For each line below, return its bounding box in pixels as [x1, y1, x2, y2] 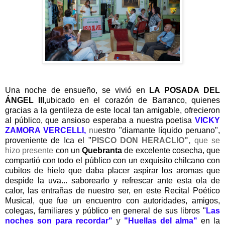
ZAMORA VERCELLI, [5, 126, 89, 135]
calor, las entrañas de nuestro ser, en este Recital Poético [5, 186, 220, 195]
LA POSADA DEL [149, 85, 220, 94]
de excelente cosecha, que [122, 146, 220, 155]
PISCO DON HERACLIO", [91, 136, 194, 145]
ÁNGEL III [5, 95, 45, 104]
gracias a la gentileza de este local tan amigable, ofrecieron [5, 105, 220, 115]
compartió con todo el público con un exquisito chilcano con [5, 156, 220, 165]
